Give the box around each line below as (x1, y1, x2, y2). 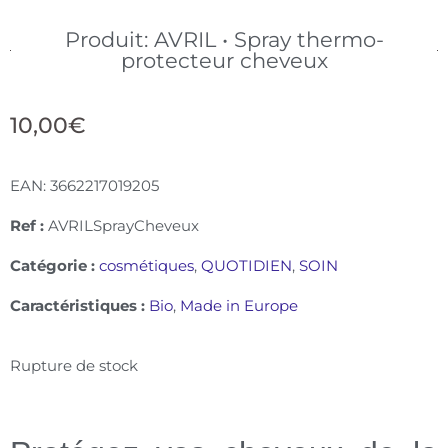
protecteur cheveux (120, 48, 328, 73)
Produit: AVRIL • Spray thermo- (64, 27, 384, 52)
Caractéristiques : (10, 296, 149, 315)
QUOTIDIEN (201, 256, 292, 275)
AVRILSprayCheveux (48, 216, 199, 235)
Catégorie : (10, 256, 95, 275)
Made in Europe (180, 296, 298, 315)
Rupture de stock (10, 357, 138, 375)
